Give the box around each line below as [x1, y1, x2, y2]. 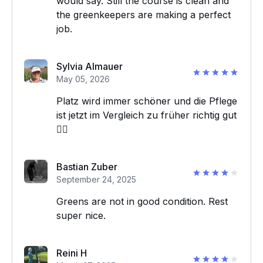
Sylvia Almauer [56, 60, 123, 72]
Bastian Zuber [56, 161, 117, 173]
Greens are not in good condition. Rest [56, 195, 228, 207]
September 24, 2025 [56, 174, 136, 184]
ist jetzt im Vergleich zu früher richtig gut [56, 109, 237, 121]
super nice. [56, 210, 106, 221]
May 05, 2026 [56, 74, 110, 84]
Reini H [56, 247, 87, 259]
